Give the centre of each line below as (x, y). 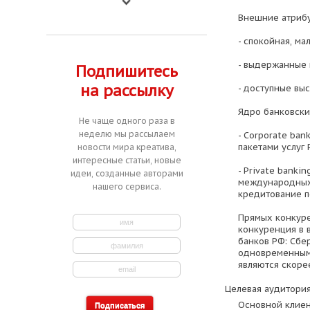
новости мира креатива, (127, 147)
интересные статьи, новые (127, 160)
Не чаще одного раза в (127, 121)
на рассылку (127, 91)
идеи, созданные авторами (127, 173)
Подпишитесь (127, 71)
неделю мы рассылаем (127, 134)
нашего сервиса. (127, 186)
